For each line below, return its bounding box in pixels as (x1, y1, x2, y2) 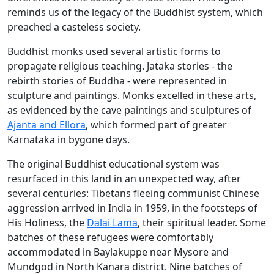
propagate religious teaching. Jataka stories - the (7, 59, 232, 73)
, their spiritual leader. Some (138, 216, 266, 230)
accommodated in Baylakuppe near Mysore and (7, 245, 229, 259)
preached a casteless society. (7, 20, 141, 34)
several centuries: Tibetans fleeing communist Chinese (7, 187, 259, 201)
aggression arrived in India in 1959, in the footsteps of (7, 201, 257, 215)
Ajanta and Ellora (7, 118, 86, 132)
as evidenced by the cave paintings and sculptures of (7, 103, 251, 117)
